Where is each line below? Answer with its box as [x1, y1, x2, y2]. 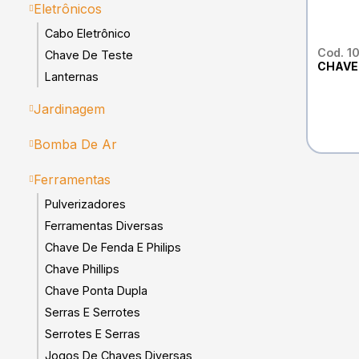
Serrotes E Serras [45, 326, 140, 341]
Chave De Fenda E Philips [45, 240, 181, 254]
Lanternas [45, 69, 99, 83]
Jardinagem [34, 100, 105, 117]
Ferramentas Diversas [45, 218, 163, 232]
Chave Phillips [45, 261, 119, 276]
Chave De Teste [45, 47, 133, 62]
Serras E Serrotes [45, 305, 140, 319]
